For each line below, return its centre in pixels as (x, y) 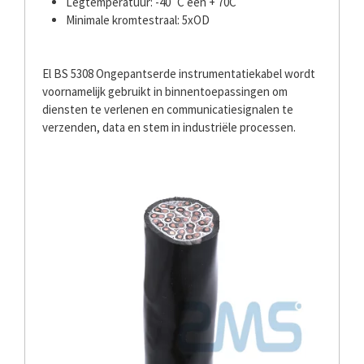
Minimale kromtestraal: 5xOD (138, 20)
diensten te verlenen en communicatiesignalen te (168, 109)
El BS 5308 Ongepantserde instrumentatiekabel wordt (179, 73)
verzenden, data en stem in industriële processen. (169, 127)
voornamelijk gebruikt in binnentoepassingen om (165, 91)
